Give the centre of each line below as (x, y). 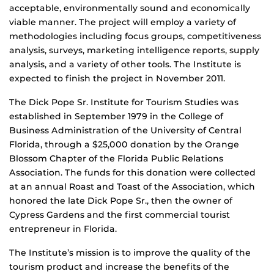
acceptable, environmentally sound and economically (130, 8)
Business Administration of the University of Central (125, 131)
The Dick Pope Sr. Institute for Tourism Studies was (124, 102)
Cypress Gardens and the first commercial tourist (120, 215)
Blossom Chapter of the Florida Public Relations (116, 159)
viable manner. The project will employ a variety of (123, 22)
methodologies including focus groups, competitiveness (135, 36)
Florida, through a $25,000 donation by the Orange (124, 145)
